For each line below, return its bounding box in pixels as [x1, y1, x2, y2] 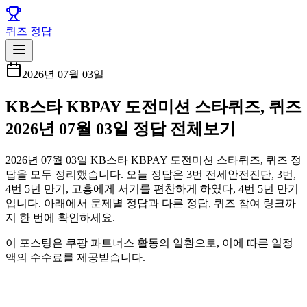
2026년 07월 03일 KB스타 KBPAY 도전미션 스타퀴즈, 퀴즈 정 [5, 153, 302, 166]
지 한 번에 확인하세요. [5, 211, 115, 223]
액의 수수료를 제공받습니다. [5, 251, 145, 263]
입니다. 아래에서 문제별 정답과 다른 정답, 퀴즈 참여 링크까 [5, 197, 296, 209]
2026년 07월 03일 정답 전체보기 [5, 119, 236, 138]
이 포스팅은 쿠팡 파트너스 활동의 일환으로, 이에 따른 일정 [5, 236, 293, 249]
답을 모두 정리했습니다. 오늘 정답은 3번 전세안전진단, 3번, [5, 168, 296, 180]
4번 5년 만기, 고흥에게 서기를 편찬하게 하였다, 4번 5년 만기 [5, 182, 299, 195]
